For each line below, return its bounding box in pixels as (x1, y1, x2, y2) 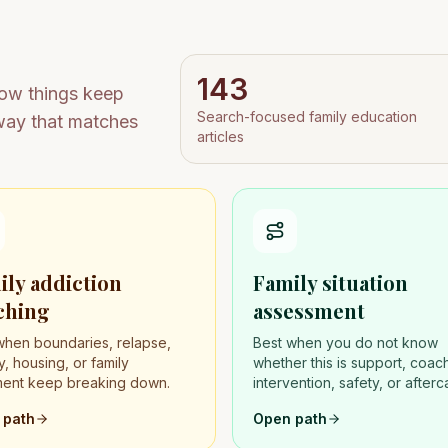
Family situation (253, 269, 408, 296)
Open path (253, 410, 327, 427)
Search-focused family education (196, 108, 417, 125)
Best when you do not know (253, 334, 438, 351)
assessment (253, 297, 365, 324)
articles (196, 128, 244, 145)
